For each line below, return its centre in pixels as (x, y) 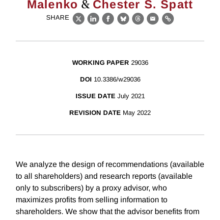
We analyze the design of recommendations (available (110, 165)
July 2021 (131, 96)
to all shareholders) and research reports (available (104, 176)
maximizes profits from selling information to (92, 200)
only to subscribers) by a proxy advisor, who (91, 188)
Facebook (126, 24)
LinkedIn (109, 24)
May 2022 (137, 113)
